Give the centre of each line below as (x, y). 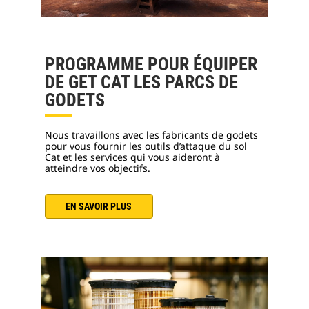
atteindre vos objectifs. (98, 168)
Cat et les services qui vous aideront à (132, 157)
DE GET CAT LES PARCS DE (141, 82)
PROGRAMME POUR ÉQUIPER (151, 64)
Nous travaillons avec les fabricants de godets (151, 135)
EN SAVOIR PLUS (99, 207)
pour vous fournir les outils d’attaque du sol (146, 146)
